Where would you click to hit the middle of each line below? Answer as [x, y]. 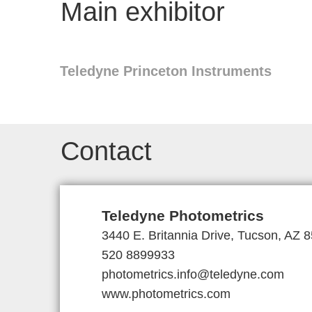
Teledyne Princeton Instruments [166, 71]
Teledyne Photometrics [183, 216]
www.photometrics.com [166, 294]
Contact [106, 151]
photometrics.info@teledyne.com [193, 274]
